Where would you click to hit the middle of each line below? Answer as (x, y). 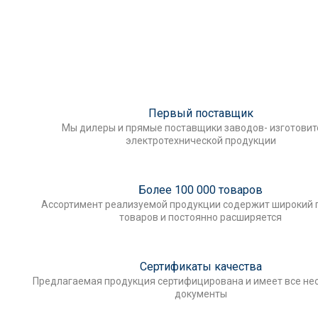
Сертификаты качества (201, 266)
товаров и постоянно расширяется (201, 217)
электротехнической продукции (201, 140)
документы (201, 294)
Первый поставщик (201, 113)
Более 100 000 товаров (201, 190)
